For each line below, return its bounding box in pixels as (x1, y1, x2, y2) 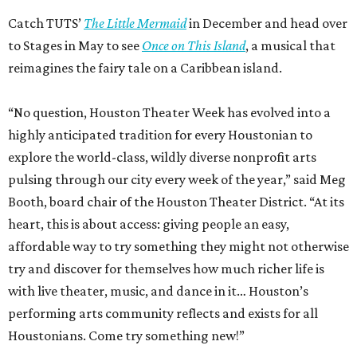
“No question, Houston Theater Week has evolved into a (8, 104, 331, 120)
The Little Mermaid (84, 14, 186, 31)
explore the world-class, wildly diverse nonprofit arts (8, 148, 316, 165)
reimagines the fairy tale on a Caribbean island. (8, 59, 282, 76)
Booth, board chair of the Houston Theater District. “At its (8, 193, 344, 210)
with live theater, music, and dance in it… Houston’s (8, 282, 308, 299)
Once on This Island (142, 37, 245, 53)
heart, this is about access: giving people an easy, (8, 215, 289, 232)
